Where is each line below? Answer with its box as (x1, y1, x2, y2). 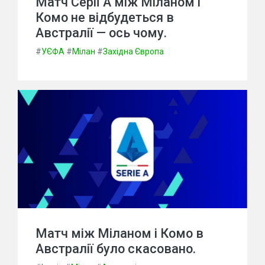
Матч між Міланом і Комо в (35, 226, 203, 241)
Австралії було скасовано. (35, 241, 196, 256)
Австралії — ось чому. (35, 25, 167, 40)
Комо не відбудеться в (35, 10, 174, 25)
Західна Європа (103, 47, 164, 56)
